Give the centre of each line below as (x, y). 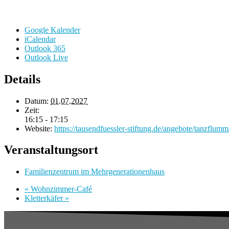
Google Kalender (52, 30)
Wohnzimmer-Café (60, 189)
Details (22, 79)
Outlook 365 (45, 48)
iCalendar (40, 39)
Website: (38, 128)
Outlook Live (46, 57)
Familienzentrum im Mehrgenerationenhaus (95, 172)
